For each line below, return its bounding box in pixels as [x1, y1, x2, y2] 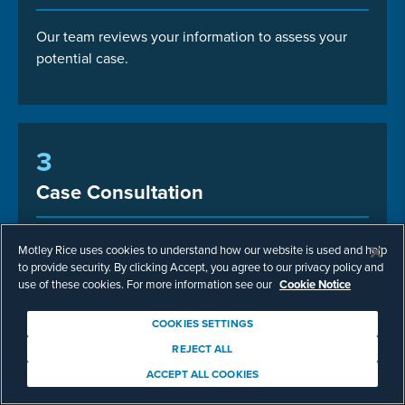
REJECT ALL [172, 341, 233, 356]
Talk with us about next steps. [36, 232, 221, 253]
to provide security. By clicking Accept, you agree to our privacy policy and [18, 259, 383, 275]
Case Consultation [36, 176, 203, 206]
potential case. [36, 47, 128, 68]
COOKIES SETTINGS [152, 316, 253, 331]
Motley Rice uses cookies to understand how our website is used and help [18, 241, 387, 258]
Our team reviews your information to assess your [36, 25, 347, 46]
